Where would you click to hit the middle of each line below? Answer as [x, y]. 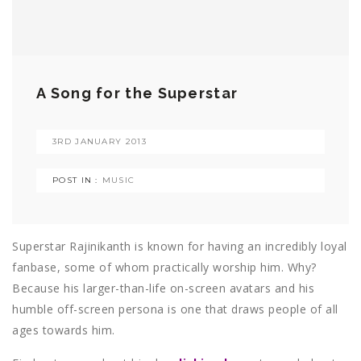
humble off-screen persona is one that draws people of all [175, 309]
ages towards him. [64, 330]
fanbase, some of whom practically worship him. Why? [164, 268]
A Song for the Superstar [137, 93]
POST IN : [75, 180]
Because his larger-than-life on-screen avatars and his [163, 288]
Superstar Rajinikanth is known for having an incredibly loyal [180, 247]
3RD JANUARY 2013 [100, 142]
